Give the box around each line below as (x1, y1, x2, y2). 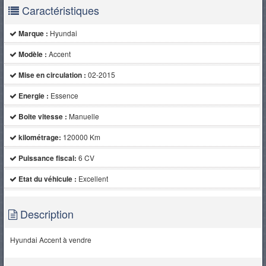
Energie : (18, 90, 49, 101)
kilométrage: (18, 131, 61, 142)
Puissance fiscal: (18, 152, 77, 163)
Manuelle (68, 110, 99, 121)
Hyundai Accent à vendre (10, 234, 91, 245)
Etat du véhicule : (18, 173, 77, 184)
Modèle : (18, 48, 47, 59)
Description (17, 205, 74, 221)
